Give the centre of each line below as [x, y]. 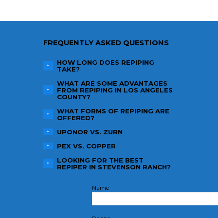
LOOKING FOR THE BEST [100, 160]
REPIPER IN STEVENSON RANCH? [114, 167]
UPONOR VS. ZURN [90, 132]
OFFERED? [75, 118]
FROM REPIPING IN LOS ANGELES [115, 90]
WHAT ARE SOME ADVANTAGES [112, 83]
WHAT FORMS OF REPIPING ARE [113, 111]
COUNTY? [73, 97]
